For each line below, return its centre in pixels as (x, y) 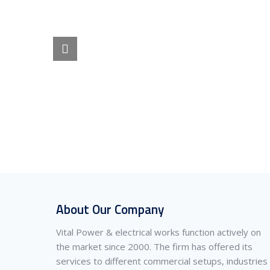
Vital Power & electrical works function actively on (159, 232)
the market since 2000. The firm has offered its (154, 247)
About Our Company (110, 209)
